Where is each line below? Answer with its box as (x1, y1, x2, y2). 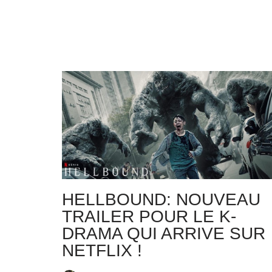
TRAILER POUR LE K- (62, 207, 236, 226)
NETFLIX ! (62, 241, 142, 260)
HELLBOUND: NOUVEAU (62, 190, 260, 209)
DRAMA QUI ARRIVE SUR (62, 224, 265, 243)
